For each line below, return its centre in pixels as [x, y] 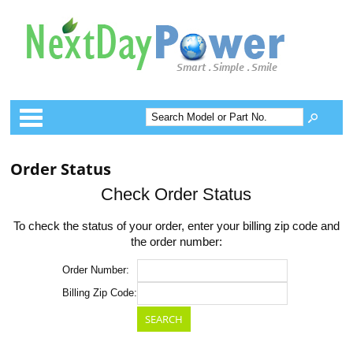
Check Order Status [176, 194]
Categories [212, 106]
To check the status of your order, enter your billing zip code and [176, 226]
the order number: [176, 242]
